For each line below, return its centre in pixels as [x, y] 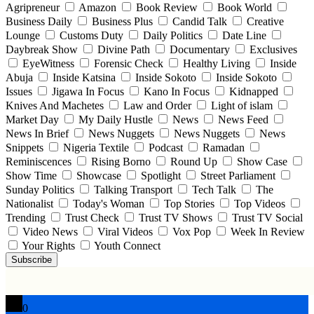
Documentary [200, 49]
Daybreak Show [43, 49]
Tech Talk [214, 189]
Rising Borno [121, 161]
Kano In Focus [177, 91]
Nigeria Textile [96, 147]
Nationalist [31, 203]
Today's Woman [109, 203]
